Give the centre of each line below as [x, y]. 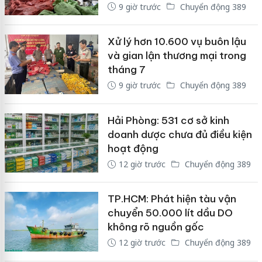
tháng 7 [126, 70]
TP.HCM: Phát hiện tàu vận [172, 199]
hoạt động [133, 148]
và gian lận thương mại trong [177, 56]
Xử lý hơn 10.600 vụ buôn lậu [177, 42]
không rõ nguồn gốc [156, 227]
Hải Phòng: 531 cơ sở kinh [168, 120]
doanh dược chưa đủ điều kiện [180, 134]
